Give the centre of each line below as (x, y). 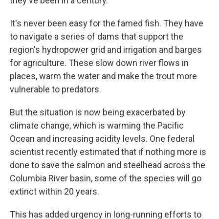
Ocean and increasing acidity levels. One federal (102, 139)
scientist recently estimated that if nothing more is (108, 152)
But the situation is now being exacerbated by (98, 112)
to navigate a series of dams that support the (97, 36)
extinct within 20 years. (55, 191)
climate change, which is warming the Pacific (97, 125)
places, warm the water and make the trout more (103, 76)
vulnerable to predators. (55, 89)
